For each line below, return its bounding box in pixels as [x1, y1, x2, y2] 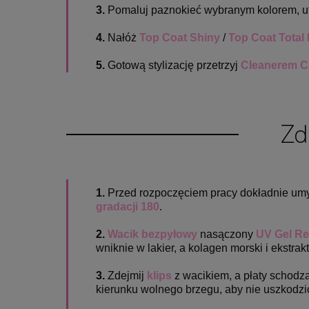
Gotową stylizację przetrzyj [105, 59, 241, 72]
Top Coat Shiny [139, 32, 220, 44]
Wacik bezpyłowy [108, 228, 197, 240]
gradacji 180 [96, 200, 159, 212]
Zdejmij [105, 269, 147, 281]
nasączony [197, 228, 256, 240]
